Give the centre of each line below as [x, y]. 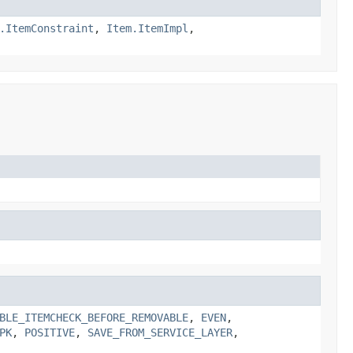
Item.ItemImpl [147, 28]
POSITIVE [50, 332]
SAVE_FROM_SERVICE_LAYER [160, 332]
